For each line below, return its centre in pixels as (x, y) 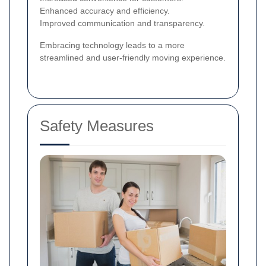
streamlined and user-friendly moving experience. (133, 58)
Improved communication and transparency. (122, 23)
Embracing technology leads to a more (112, 45)
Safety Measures (97, 126)
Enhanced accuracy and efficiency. (105, 11)
